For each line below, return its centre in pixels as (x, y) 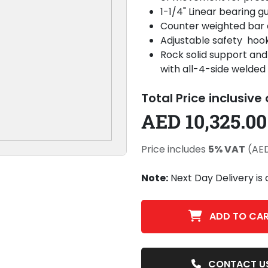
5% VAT (227, 149)
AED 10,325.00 (204, 121)
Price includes (175, 149)
